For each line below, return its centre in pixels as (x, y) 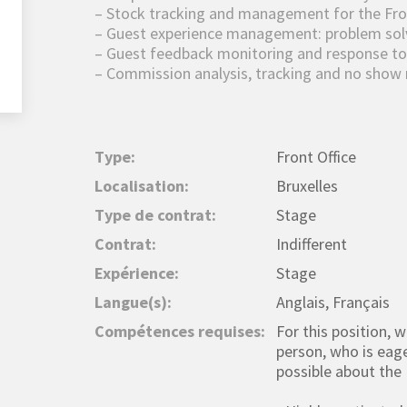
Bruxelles (307, 186)
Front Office (316, 157)
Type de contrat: (155, 215)
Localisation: (142, 186)
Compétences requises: (180, 332)
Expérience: (137, 273)
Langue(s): (133, 303)
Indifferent (312, 244)
